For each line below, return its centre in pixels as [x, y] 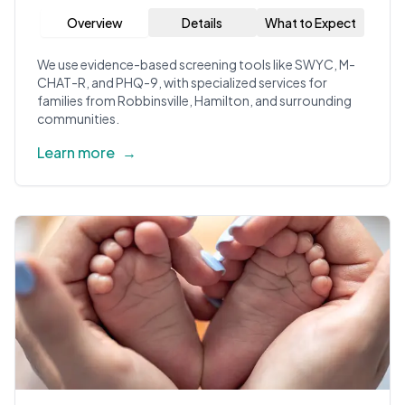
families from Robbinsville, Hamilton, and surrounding [194, 100]
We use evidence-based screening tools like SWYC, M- [196, 64]
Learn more [76, 152]
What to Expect [310, 23]
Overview [94, 23]
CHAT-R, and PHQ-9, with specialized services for [182, 82]
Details [202, 23]
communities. [78, 118]
